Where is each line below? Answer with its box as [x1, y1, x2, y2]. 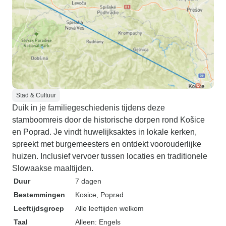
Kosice [75, 191, 96, 199]
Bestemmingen [14, 191, 65, 199]
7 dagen [75, 177, 101, 185]
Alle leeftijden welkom [75, 204, 144, 212]
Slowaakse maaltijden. [12, 164, 93, 173]
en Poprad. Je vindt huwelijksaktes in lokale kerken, [12, 128, 197, 136]
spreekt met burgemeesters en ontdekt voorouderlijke [12, 140, 201, 148]
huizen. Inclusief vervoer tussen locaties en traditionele [12, 152, 207, 160]
